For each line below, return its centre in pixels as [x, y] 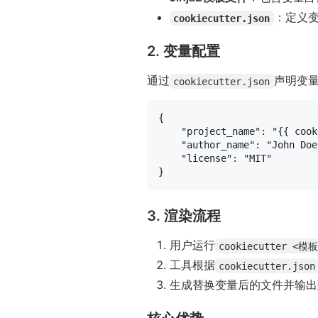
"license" [207, 159]
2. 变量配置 [183, 51]
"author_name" [218, 145]
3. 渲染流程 [184, 216]
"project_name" [221, 132]
